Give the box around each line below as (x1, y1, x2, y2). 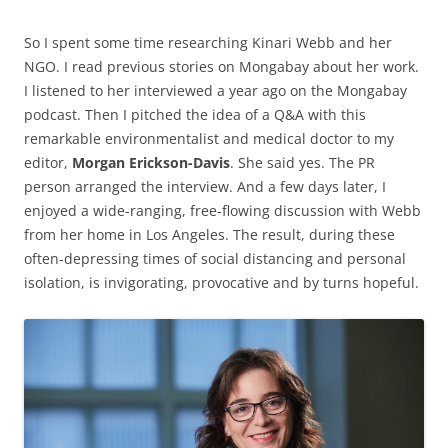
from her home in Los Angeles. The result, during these (24, 225, 395, 245)
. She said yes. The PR (230, 153, 375, 173)
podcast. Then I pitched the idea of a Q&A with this (24, 105, 366, 125)
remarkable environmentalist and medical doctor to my (24, 129, 394, 149)
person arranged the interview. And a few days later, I (24, 177, 386, 197)
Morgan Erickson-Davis (68, 153, 230, 173)
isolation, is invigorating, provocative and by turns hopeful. (24, 273, 419, 293)
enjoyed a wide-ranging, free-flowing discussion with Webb (24, 201, 421, 221)
